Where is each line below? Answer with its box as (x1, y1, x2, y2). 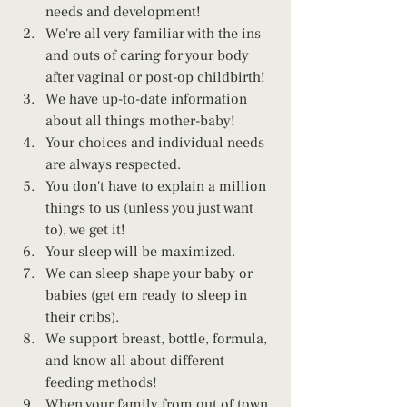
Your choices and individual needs (45, 133, 268, 152)
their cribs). (45, 307, 119, 326)
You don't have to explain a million (45, 176, 270, 195)
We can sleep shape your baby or (45, 263, 256, 283)
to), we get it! (45, 220, 125, 239)
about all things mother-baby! (45, 111, 235, 130)
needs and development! (45, 2, 201, 21)
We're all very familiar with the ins (45, 24, 264, 43)
